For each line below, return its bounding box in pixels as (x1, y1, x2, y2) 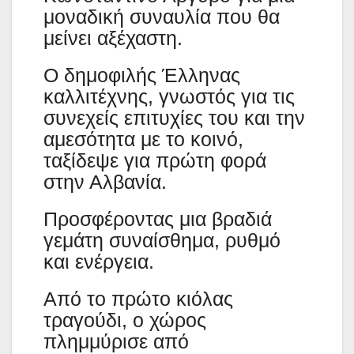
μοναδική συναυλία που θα (43, 6, 280, 28)
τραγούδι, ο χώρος (43, 309, 206, 332)
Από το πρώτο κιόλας (43, 288, 233, 311)
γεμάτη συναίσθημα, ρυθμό (43, 229, 281, 252)
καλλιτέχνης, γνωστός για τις (43, 85, 295, 108)
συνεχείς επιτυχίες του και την (43, 107, 305, 130)
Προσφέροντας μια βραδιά (43, 208, 272, 231)
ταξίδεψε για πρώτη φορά (43, 149, 266, 172)
